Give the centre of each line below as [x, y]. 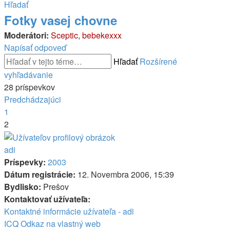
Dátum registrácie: [40, 174]
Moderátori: [26, 35]
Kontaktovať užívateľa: [47, 199]
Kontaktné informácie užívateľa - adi [69, 211]
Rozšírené [158, 61]
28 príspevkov [30, 87]
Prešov [55, 186]
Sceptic [64, 35]
